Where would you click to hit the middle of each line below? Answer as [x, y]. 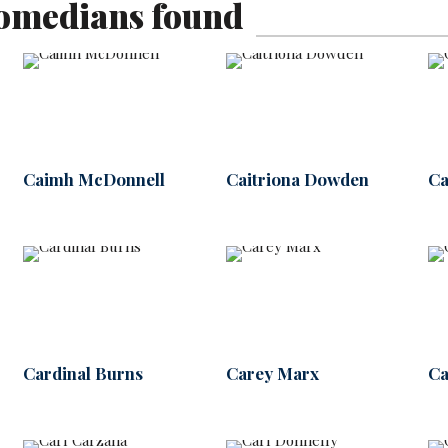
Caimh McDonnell [93, 179]
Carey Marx [272, 372]
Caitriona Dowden [297, 179]
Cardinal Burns [82, 372]
